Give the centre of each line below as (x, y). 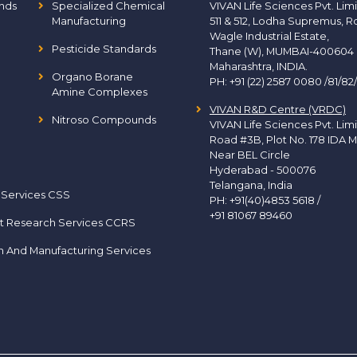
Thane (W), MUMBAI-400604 (282, 51)
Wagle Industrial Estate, (269, 36)
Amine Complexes (99, 92)
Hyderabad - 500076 (263, 170)
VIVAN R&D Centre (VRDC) (278, 109)
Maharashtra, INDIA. (259, 66)
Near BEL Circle (250, 155)
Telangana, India (251, 185)
